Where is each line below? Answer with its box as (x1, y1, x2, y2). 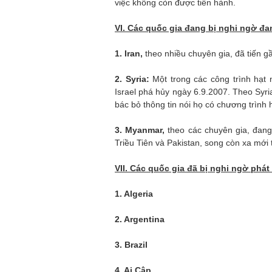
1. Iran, (115, 49, 143, 58)
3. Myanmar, (115, 125, 168, 135)
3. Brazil (115, 240, 148, 250)
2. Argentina (115, 214, 165, 224)
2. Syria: (115, 74, 149, 84)
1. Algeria (115, 189, 153, 199)
